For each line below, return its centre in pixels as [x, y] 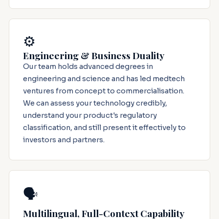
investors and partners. [64, 140]
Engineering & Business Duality [93, 55]
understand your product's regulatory [90, 116]
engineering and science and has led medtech [104, 79]
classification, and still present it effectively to [104, 128]
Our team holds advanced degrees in [88, 67]
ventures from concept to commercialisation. [103, 91]
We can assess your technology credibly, [95, 103]
